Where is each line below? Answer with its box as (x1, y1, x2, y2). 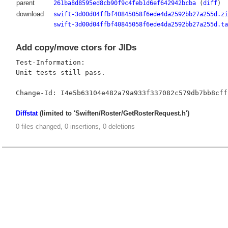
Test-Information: (15, 58, 85, 66)
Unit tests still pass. (15, 68, 105, 76)
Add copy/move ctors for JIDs (15, 43, 136, 53)
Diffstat (15, 109, 38, 117)
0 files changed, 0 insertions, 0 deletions (15, 123, 135, 131)
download (16, 10, 44, 18)
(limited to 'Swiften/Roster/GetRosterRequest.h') (37, 109, 189, 117)
